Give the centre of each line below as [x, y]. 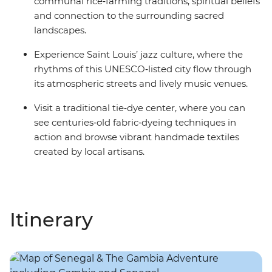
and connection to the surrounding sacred [129, 16]
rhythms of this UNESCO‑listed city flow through [143, 69]
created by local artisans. [89, 152]
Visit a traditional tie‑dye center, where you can [140, 108]
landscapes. [60, 30]
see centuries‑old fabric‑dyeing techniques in [135, 123]
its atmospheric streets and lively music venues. [141, 84]
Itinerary [51, 220]
